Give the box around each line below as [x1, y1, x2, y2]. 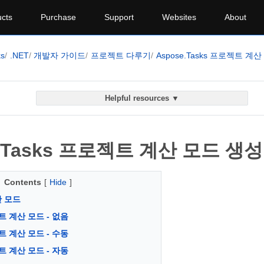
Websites [162, 12, 196, 22]
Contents [4, 177, 41, 187]
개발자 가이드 [34, 51, 86, 60]
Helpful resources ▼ [105, 94, 180, 103]
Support [104, 12, 134, 22]
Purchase [41, 12, 76, 22]
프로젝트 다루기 [91, 51, 151, 60]
